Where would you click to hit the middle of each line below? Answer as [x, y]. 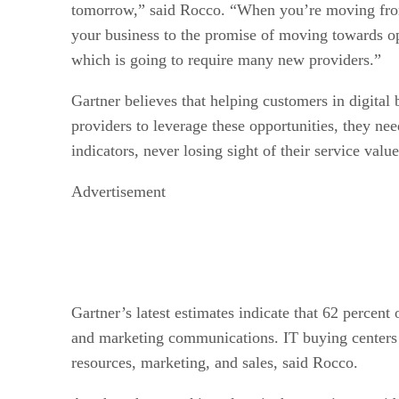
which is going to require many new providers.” [226, 59]
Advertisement [118, 191]
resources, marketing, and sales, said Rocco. [215, 362]
